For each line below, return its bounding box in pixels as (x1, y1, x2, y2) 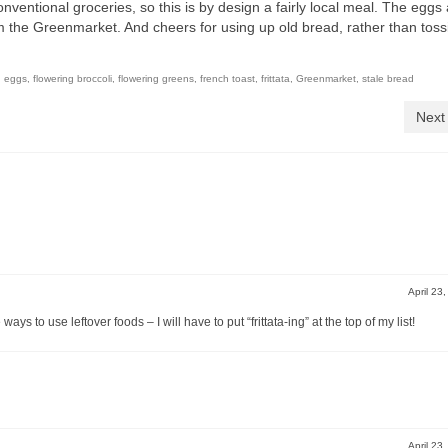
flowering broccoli (33, 73, 112, 85)
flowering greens (118, 73, 194, 85)
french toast (200, 73, 255, 85)
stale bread (362, 73, 414, 85)
